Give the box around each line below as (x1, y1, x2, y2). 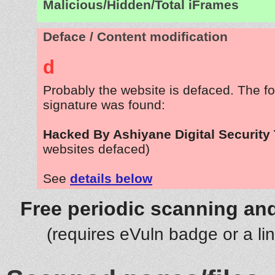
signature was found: (43, 97, 165, 112)
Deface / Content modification (43, 29, 228, 44)
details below (70, 171, 152, 185)
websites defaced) (43, 141, 150, 156)
